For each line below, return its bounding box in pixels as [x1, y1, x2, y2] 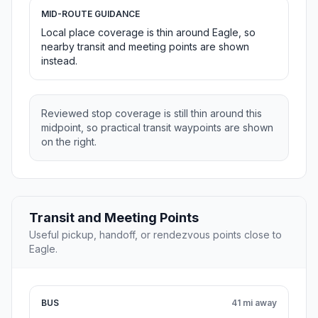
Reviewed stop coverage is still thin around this [41, 107, 262, 120]
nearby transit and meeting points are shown [41, 40, 249, 53]
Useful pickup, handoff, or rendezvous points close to [29, 229, 282, 241]
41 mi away [231, 297, 277, 309]
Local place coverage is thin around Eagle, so [41, 26, 256, 39]
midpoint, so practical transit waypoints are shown [41, 121, 273, 134]
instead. [41, 55, 77, 67]
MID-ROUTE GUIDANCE [41, 9, 140, 20]
